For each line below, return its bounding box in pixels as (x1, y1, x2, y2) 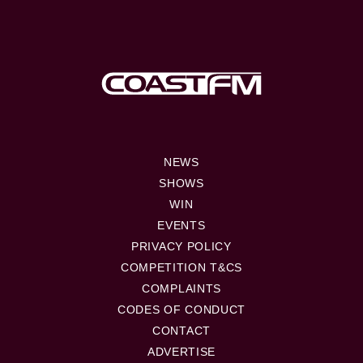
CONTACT (152, 323, 211, 337)
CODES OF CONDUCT (117, 302, 246, 316)
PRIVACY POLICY (131, 239, 232, 253)
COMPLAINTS (142, 281, 221, 295)
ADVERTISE (147, 344, 216, 358)
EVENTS (157, 218, 206, 232)
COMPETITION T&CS (120, 260, 243, 274)
